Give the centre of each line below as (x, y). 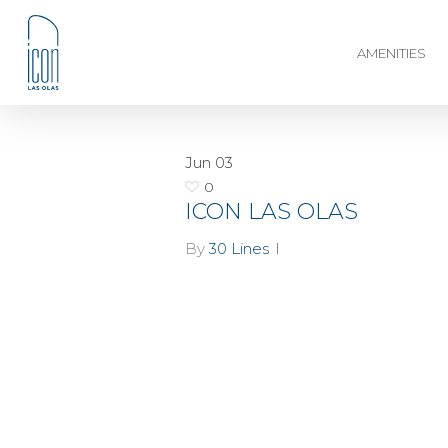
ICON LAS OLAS (271, 211)
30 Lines (239, 248)
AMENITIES (391, 52)
